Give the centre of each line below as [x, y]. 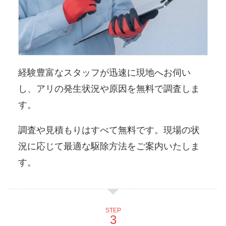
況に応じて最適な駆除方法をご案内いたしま [109, 146]
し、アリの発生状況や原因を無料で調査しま [109, 89]
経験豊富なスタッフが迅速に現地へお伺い [104, 72]
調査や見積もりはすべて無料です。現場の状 [109, 130]
